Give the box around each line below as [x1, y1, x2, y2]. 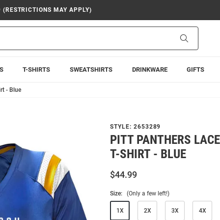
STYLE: [110, 123, 134, 130]
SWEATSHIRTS [69, 66, 112, 73]
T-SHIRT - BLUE [110, 147, 186, 161]
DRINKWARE [132, 66, 167, 73]
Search [188, 34, 209, 42]
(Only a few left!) [127, 190, 169, 197]
